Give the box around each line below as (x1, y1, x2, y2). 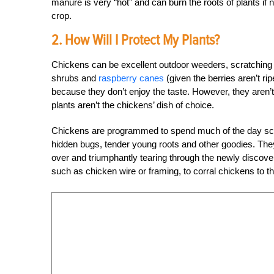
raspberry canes (98, 73, 164, 83)
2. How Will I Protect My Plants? (51, 31, 220, 49)
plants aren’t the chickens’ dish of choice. (51, 100, 214, 110)
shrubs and (51, 73, 98, 83)
